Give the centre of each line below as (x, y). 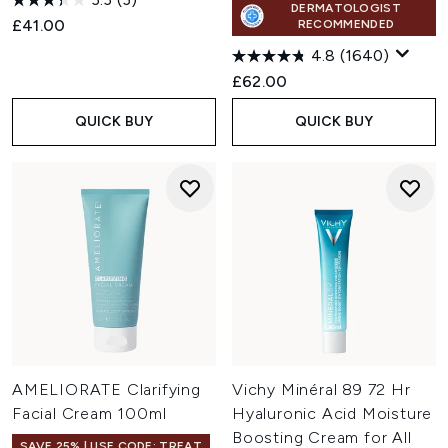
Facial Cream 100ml (89, 413)
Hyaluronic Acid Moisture (332, 413)
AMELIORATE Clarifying (106, 389)
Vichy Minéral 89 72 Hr (321, 389)
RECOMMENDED (346, 24)
